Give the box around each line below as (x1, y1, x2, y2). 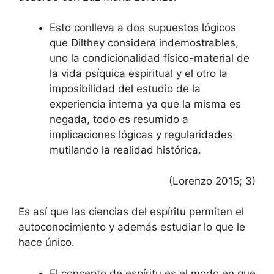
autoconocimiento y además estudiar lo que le (18, 221, 245, 233)
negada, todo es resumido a (50, 113, 188, 125)
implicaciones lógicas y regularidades (50, 128, 232, 141)
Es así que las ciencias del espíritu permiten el (18, 206, 244, 218)
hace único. (18, 236, 78, 248)
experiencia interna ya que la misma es (50, 98, 241, 110)
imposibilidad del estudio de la (50, 83, 201, 95)
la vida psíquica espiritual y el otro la (50, 67, 228, 80)
